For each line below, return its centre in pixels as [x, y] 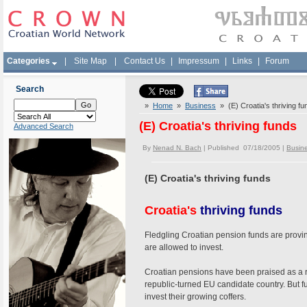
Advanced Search [44, 126]
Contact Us [145, 61]
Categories [28, 61]
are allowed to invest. [185, 247]
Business [200, 106]
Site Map [90, 61]
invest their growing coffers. [195, 297]
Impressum [199, 61]
